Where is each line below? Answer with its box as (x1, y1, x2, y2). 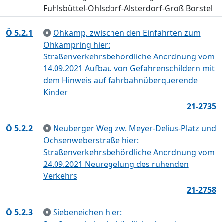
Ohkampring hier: (43, 39, 110, 50)
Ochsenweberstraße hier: (43, 135, 139, 146)
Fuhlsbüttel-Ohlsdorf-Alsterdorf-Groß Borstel (43, 3, 213, 14)
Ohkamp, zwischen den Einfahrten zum (53, 27, 201, 38)
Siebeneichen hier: (53, 207, 122, 218)
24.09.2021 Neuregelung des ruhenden (43, 159, 189, 169)
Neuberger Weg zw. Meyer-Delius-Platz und (53, 123, 216, 134)
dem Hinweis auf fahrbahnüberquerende (43, 75, 198, 86)
